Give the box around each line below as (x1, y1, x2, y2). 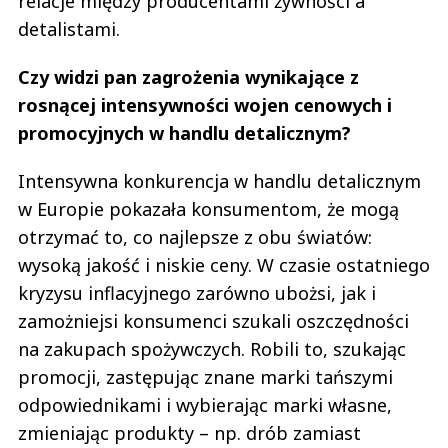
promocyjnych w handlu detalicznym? (18, 120, 356, 145)
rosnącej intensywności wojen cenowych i (18, 92, 392, 117)
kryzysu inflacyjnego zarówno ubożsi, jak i (18, 280, 376, 305)
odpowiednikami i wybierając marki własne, (18, 392, 392, 417)
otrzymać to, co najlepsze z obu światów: (18, 224, 372, 249)
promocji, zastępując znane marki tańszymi (18, 364, 393, 389)
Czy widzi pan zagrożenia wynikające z (18, 64, 359, 89)
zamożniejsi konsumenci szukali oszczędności (18, 308, 409, 333)
